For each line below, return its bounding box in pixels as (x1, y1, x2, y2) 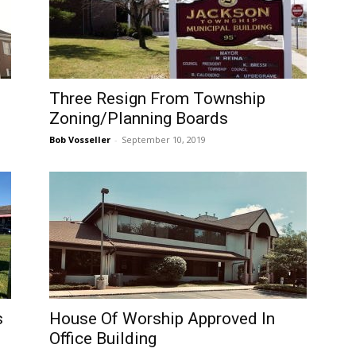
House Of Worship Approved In (49, 309, 275, 328)
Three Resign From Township (49, 89, 265, 108)
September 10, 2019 (122, 133, 206, 145)
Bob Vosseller (49, 133, 110, 145)
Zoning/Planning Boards (49, 109, 228, 128)
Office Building (49, 329, 157, 348)
